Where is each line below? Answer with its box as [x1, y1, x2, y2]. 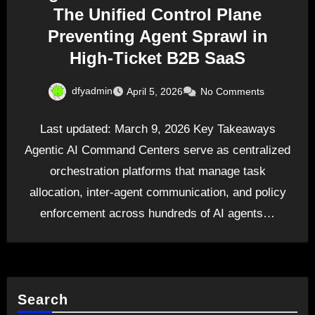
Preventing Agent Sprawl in [47, 27, 268, 46]
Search [17, 291, 69, 307]
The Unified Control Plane [53, 5, 262, 25]
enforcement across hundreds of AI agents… [40, 206, 275, 220]
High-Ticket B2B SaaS [70, 49, 245, 68]
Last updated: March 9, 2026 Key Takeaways [39, 122, 276, 136]
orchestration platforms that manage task [49, 164, 266, 178]
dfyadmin [72, 85, 112, 97]
